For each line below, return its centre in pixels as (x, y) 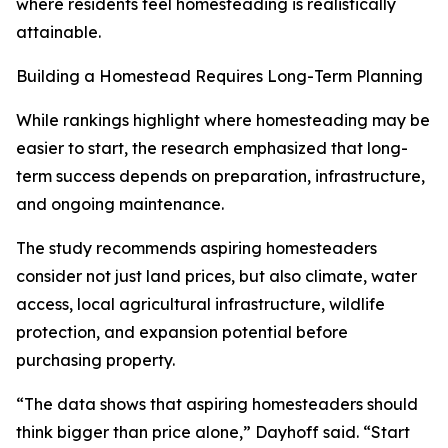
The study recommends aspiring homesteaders (196, 248)
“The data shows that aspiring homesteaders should (217, 404)
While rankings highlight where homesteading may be (223, 120)
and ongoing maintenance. (120, 204)
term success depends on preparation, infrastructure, (220, 176)
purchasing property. (95, 360)
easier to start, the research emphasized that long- (212, 148)
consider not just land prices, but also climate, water (216, 276)
